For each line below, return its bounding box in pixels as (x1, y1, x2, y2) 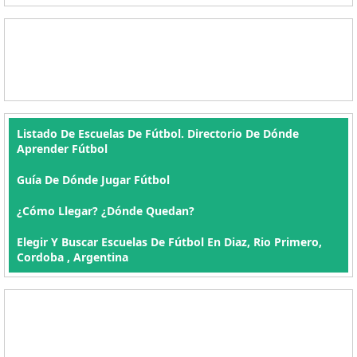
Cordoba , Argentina (17, 249, 128, 265)
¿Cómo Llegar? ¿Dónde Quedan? (17, 203, 194, 218)
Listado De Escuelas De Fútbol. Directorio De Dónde (17, 126, 299, 141)
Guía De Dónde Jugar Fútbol (17, 172, 170, 187)
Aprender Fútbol (17, 141, 108, 156)
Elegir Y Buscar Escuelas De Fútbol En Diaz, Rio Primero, (17, 234, 322, 249)
